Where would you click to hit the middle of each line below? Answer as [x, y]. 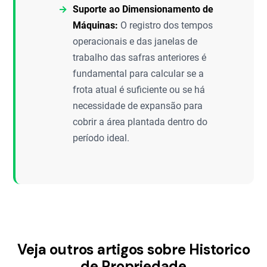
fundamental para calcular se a [139, 74]
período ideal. [101, 138]
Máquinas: [96, 25]
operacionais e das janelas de [135, 41]
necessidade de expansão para [138, 106]
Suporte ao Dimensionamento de [143, 9]
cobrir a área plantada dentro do [140, 122]
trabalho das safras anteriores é [140, 58]
